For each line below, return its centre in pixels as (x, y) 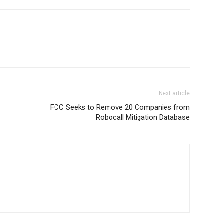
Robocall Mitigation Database (143, 117)
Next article (174, 93)
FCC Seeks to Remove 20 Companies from (120, 107)
